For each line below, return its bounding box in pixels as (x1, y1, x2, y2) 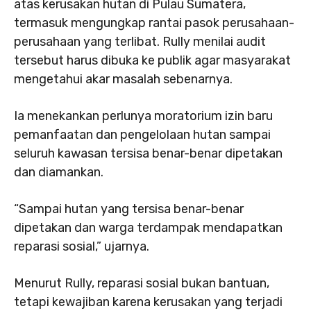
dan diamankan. (14, 165, 103, 180)
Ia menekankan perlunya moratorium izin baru (14, 108, 273, 124)
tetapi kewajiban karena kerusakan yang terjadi (14, 294, 283, 310)
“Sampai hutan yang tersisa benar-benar (14, 201, 244, 217)
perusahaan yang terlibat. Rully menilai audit (14, 34, 266, 49)
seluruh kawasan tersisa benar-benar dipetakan (14, 146, 283, 161)
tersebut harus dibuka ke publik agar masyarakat (14, 53, 291, 68)
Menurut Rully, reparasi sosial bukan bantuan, (14, 276, 269, 291)
